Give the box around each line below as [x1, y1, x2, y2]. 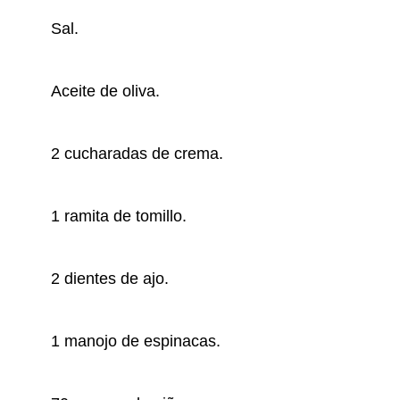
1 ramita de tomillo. [51, 207, 187, 226]
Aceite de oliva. [51, 82, 160, 101]
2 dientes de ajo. [51, 270, 169, 288]
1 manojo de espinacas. [51, 332, 221, 351]
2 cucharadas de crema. [51, 145, 223, 163]
